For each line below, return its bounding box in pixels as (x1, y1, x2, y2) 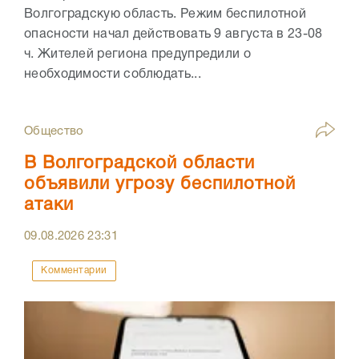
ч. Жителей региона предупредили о (24, 48, 251, 60)
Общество (24, 125, 84, 137)
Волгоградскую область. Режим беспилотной (24, 8, 306, 20)
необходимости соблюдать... (24, 68, 201, 80)
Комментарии (41, 265, 107, 275)
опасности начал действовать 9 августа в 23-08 (24, 28, 323, 40)
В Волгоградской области (24, 155, 255, 171)
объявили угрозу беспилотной (24, 175, 296, 192)
